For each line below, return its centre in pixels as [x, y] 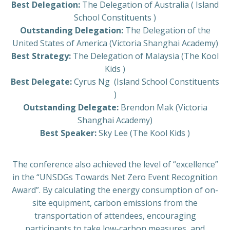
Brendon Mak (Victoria [163, 108]
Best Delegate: [41, 82]
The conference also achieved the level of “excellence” [115, 165]
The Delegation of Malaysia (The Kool [145, 56]
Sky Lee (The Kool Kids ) [143, 133]
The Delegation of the [167, 31]
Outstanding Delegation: [71, 31]
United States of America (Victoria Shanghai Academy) [115, 43]
